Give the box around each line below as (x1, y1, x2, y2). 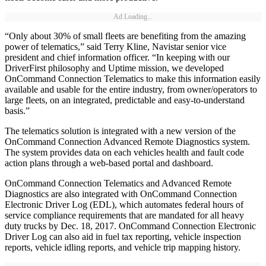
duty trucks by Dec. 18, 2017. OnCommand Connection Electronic (5, 221, 256, 232)
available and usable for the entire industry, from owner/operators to (5, 84, 257, 95)
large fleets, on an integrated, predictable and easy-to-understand (5, 95, 245, 106)
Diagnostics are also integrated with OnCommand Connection (5, 189, 237, 199)
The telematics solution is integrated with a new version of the (5, 126, 236, 137)
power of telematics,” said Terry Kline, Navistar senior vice (5, 42, 226, 52)
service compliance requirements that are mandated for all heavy (5, 210, 244, 221)
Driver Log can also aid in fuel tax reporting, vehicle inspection (5, 232, 241, 242)
